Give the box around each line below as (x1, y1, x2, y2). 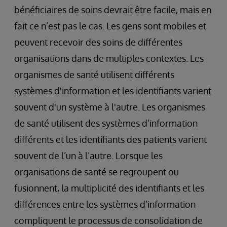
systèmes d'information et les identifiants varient (14, 85, 211, 96)
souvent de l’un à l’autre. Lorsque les (14, 149, 163, 161)
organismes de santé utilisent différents (14, 68, 174, 80)
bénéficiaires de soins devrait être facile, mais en (14, 4, 211, 15)
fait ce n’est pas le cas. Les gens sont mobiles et (14, 20, 206, 31)
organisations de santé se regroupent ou (14, 166, 179, 177)
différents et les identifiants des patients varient (14, 133, 207, 145)
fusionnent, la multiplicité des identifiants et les (14, 182, 204, 194)
